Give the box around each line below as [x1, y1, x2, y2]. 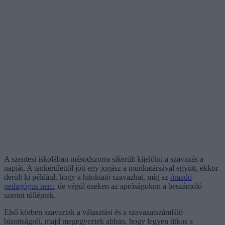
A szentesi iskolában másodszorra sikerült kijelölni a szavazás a [4, 154, 203, 163]
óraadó [170, 172, 192, 181]
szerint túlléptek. [4, 190, 56, 199]
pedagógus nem [4, 181, 54, 190]
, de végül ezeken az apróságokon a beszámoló [54, 181, 202, 190]
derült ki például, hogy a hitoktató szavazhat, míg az [4, 172, 170, 181]
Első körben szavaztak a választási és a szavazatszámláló [4, 207, 183, 216]
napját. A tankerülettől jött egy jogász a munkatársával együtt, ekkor [4, 163, 218, 172]
